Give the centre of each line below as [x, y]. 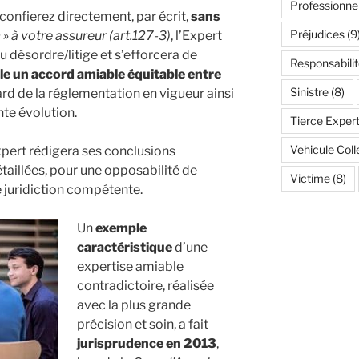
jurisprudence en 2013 [147, 343]
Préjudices [317, 34]
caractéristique [126, 247]
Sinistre [309, 92]
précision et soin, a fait [143, 324]
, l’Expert [196, 35]
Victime [310, 179]
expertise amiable [130, 266]
